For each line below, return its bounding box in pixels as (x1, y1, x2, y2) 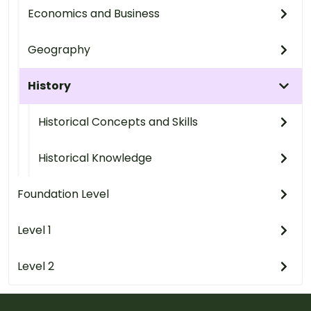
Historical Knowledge (38, 149, 152, 166)
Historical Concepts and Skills (38, 113, 198, 130)
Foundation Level (17, 185, 109, 202)
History (28, 77, 71, 94)
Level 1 (17, 221, 51, 238)
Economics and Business (28, 5, 160, 22)
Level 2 (17, 258, 54, 274)
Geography (28, 41, 90, 58)
